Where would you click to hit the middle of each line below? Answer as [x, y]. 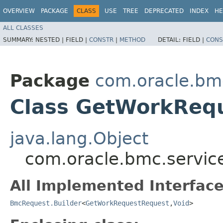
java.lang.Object [79, 138]
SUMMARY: [19, 40]
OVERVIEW [19, 11]
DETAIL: [170, 40]
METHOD [132, 40]
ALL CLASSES [23, 28]
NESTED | [51, 40]
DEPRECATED [164, 11]
